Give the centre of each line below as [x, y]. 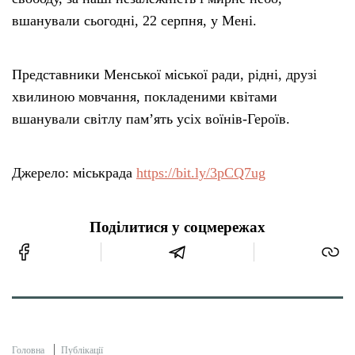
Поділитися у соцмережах [177, 228]
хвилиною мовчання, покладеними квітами [145, 97]
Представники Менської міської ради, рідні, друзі [164, 75]
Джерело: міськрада [74, 173]
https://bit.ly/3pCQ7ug [201, 173]
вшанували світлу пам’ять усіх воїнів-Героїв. [151, 119]
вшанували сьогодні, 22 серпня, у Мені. [134, 21]
